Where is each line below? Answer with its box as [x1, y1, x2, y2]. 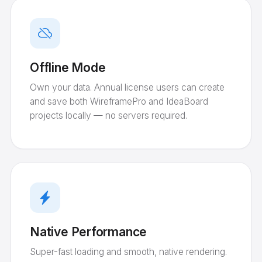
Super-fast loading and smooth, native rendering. [30, 246, 227, 257]
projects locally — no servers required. [30, 109, 187, 121]
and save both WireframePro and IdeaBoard [30, 95, 208, 107]
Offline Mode [30, 60, 106, 75]
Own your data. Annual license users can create [30, 81, 225, 93]
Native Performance [30, 224, 147, 239]
